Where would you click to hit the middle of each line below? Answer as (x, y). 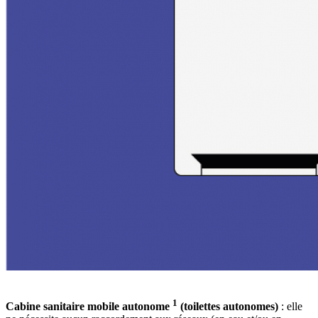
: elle (290, 307)
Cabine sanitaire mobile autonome (89, 307)
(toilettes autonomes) (228, 307)
